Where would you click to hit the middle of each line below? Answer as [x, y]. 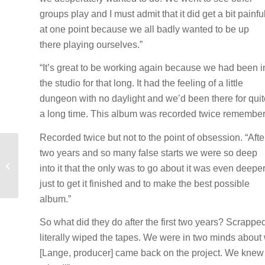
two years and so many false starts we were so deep [148, 153]
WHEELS [37, 177]
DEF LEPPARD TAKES [61, 153]
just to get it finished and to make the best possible [145, 183]
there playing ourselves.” [91, 44]
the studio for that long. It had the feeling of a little [141, 83]
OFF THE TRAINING [57, 165]
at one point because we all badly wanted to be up [144, 29]
